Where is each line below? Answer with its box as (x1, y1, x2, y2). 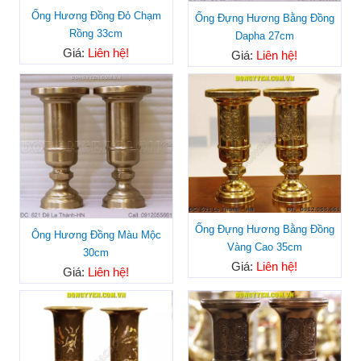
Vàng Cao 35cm (226, 241, 302, 254)
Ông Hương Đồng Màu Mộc (31, 228, 161, 241)
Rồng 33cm (69, 27, 123, 40)
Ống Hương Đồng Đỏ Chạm (31, 10, 161, 23)
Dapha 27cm (234, 29, 294, 42)
